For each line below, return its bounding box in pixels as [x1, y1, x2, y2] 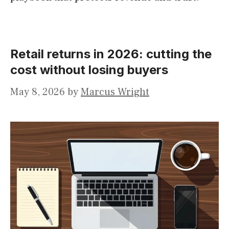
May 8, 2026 [10, 85, 65, 99]
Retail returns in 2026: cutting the [10, 47, 212, 62]
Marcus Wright [81, 85, 149, 99]
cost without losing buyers [10, 62, 168, 78]
